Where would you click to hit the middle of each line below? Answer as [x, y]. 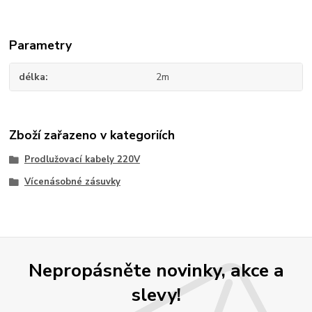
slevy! [156, 295]
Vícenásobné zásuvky [72, 182]
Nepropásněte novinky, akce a [156, 271]
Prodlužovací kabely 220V [82, 160]
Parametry [41, 46]
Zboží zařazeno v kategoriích [92, 135]
